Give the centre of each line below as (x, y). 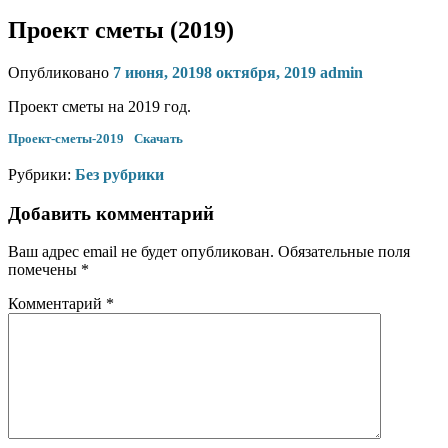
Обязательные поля (344, 252)
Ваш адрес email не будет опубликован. (141, 252)
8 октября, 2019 (260, 72)
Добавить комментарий (111, 213)
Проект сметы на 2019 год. (99, 106)
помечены (44, 270)
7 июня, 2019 (158, 72)
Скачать (158, 138)
